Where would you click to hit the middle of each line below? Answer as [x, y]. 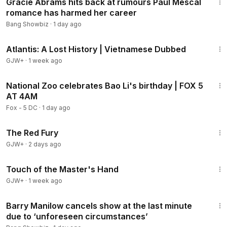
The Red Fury [32, 133]
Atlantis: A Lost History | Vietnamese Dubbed [96, 49]
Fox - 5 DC [22, 108]
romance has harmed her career [71, 13]
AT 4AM [22, 96]
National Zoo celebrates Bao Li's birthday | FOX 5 [105, 86]
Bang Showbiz [27, 24]
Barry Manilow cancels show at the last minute [99, 206]
